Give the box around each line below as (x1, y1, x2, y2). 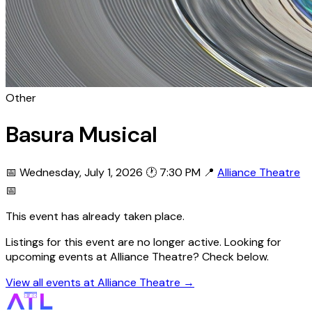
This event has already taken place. (6, 208, 185, 224)
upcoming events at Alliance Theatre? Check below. (6, 249, 269, 264)
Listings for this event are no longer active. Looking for (6, 234, 281, 249)
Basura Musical (6, 120, 157, 150)
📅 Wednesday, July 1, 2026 (6, 164, 143, 180)
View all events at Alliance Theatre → (6, 274, 194, 290)
